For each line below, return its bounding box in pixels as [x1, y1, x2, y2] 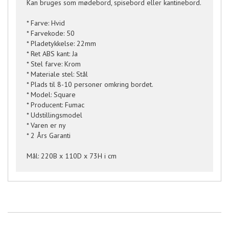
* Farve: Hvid [27, 18, 65, 28]
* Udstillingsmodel [27, 110, 82, 120]
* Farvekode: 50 [27, 28, 75, 38]
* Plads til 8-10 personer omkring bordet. [27, 79, 153, 89]
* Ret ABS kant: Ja [27, 49, 78, 58]
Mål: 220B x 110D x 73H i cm [27, 151, 117, 161]
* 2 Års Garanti [27, 130, 71, 140]
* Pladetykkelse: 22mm [27, 38, 96, 48]
